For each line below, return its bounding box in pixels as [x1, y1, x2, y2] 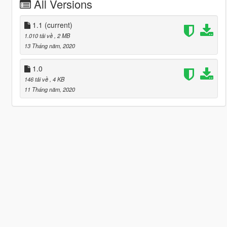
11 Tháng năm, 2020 [24, 85, 75, 93]
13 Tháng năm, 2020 [24, 41, 75, 50]
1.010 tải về [24, 31, 54, 40]
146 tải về [24, 74, 50, 83]
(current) [44, 19, 72, 30]
